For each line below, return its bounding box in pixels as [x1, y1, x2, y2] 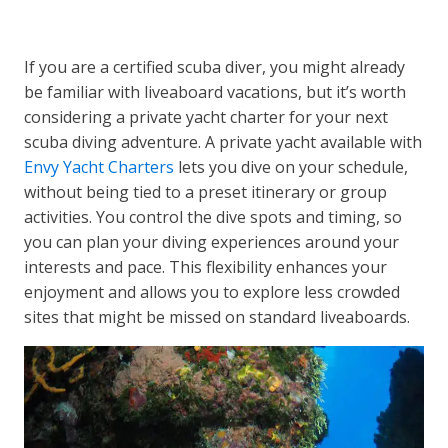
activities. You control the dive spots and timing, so [24, 206, 403, 229]
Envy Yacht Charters [24, 156, 175, 179]
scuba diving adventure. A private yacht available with [24, 131, 423, 154]
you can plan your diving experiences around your [24, 231, 400, 254]
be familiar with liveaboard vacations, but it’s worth [24, 81, 407, 104]
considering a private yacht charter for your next [24, 106, 389, 129]
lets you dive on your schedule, [174, 156, 409, 179]
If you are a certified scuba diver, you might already [24, 56, 406, 79]
